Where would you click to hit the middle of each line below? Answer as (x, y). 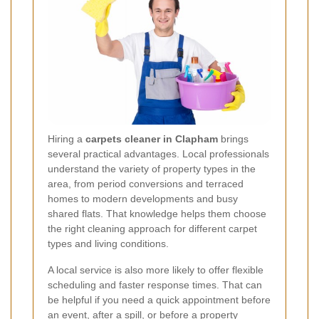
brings (233, 138)
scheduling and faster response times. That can (155, 284)
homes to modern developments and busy (143, 198)
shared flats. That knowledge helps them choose (157, 213)
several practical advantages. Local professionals (158, 153)
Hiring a (67, 138)
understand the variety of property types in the (152, 168)
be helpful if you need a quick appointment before (159, 299)
